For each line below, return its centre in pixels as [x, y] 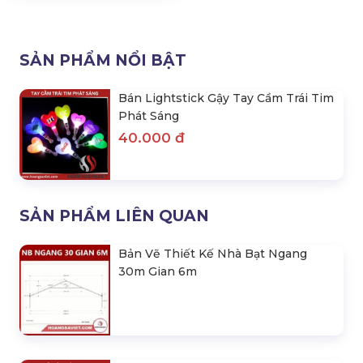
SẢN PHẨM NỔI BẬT [103, 60]
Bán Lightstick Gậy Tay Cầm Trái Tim [226, 98]
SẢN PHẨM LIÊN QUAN [114, 216]
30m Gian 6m [158, 271]
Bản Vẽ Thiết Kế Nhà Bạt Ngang [213, 254]
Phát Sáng [149, 116]
